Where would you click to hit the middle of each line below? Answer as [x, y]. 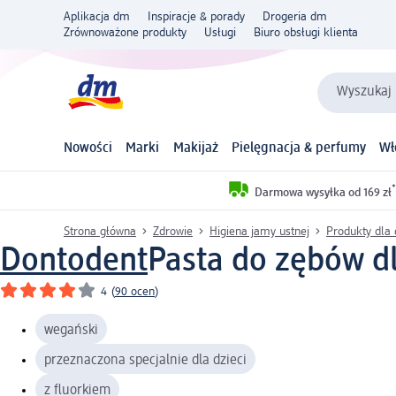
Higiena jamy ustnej [259, 231]
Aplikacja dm [97, 17]
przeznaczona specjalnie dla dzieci [145, 360]
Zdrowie [173, 231]
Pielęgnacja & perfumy [298, 149]
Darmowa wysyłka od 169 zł [323, 192]
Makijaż [195, 149]
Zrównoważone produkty [125, 33]
